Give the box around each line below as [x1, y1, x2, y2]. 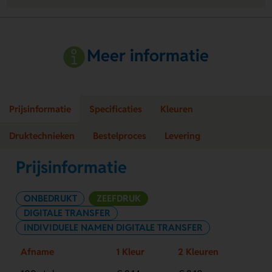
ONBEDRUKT [23, 192, 77, 204]
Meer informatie [87, 44, 209, 66]
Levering [165, 129, 200, 141]
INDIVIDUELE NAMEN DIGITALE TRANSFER [23, 221, 203, 233]
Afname [20, 245, 54, 257]
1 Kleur [115, 245, 144, 257]
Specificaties [89, 103, 142, 115]
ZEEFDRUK [96, 192, 141, 204]
